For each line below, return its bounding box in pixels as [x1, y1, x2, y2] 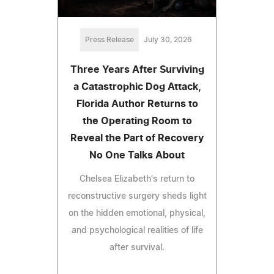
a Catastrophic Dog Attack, [73, 81, 201, 92]
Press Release [84, 35, 134, 43]
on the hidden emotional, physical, [68, 209, 206, 218]
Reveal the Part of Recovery [70, 133, 204, 143]
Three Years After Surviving [70, 64, 204, 75]
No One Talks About [89, 150, 185, 160]
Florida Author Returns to [76, 98, 198, 109]
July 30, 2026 [143, 35, 192, 43]
